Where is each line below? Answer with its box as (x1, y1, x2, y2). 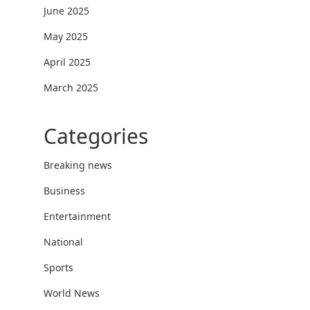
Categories (43, 121, 148, 150)
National (43, 235, 83, 248)
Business (43, 183, 85, 197)
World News (43, 286, 100, 300)
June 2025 (43, 3, 89, 17)
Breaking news (43, 158, 112, 172)
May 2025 (43, 29, 88, 43)
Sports (43, 260, 73, 274)
